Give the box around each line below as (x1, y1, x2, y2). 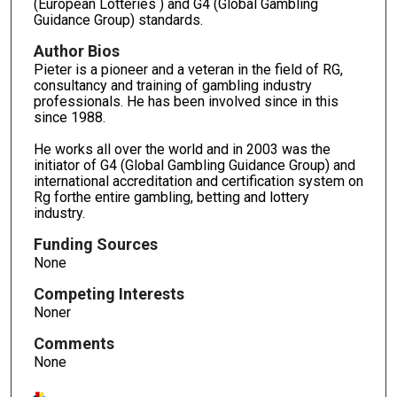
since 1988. (33, 109, 105, 127)
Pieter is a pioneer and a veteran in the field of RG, (33, 61, 343, 79)
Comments (33, 333, 114, 353)
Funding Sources (33, 234, 158, 253)
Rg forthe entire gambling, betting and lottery (33, 189, 309, 206)
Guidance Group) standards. (33, 12, 203, 29)
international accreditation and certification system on (33, 173, 363, 191)
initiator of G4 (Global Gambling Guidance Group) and (33, 157, 355, 175)
